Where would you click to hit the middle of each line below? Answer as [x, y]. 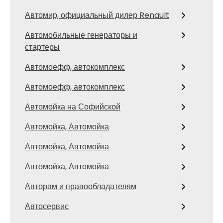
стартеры [42, 47]
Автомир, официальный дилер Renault [97, 15]
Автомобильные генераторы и [81, 35]
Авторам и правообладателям [81, 187]
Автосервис [47, 207]
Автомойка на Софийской [73, 107]
